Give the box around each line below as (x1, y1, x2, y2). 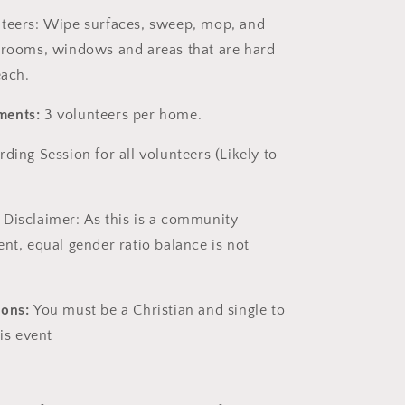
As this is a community (84, 212, 239, 228)
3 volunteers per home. (44, 107, 202, 123)
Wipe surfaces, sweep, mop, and (43, 16, 266, 33)
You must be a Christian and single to (33, 302, 286, 318)
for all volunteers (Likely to (95, 146, 278, 163)
